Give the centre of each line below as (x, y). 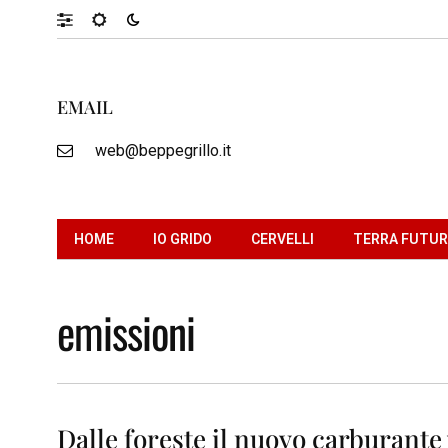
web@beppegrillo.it (162, 150)
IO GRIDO (182, 238)
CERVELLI (282, 238)
